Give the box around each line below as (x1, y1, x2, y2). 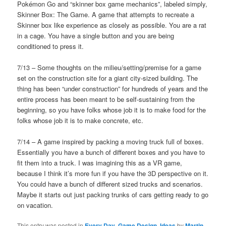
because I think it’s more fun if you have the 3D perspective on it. (17, 168, 209, 179)
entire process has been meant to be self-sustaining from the (17, 94, 195, 104)
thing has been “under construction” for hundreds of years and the (17, 84, 208, 93)
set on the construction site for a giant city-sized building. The (17, 73, 198, 83)
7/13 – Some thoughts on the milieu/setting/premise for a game (17, 63, 202, 72)
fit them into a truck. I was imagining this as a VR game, (17, 158, 183, 168)
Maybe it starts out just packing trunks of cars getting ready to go (17, 190, 209, 200)
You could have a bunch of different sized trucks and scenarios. (17, 179, 203, 189)
